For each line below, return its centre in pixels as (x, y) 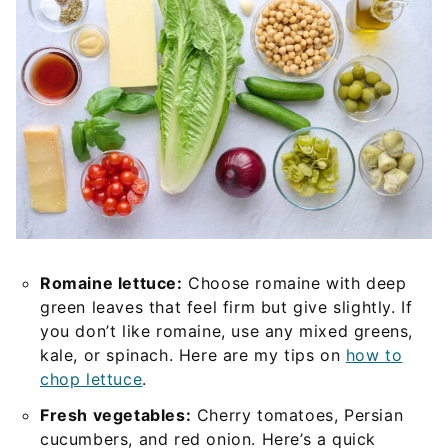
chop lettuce (91, 378)
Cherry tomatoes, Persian (297, 414)
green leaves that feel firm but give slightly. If (226, 306)
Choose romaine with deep (294, 282)
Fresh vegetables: (116, 414)
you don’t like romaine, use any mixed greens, (227, 330)
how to (374, 354)
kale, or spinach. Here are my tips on (193, 354)
